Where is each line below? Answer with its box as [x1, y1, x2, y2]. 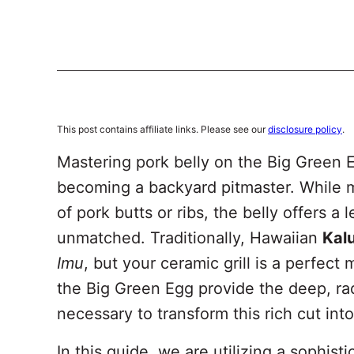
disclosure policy [268, 123, 342, 135]
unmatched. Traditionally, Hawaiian [57, 228, 322, 247]
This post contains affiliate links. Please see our [57, 123, 268, 135]
